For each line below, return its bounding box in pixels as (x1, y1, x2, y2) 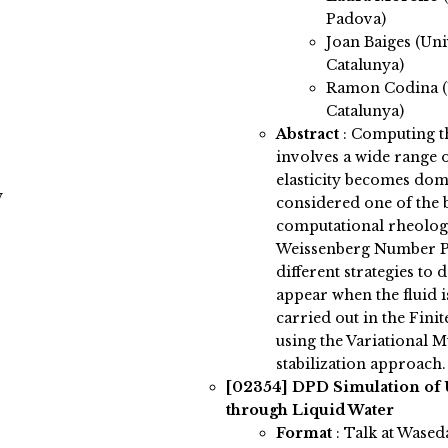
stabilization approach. (275, 355, 446, 374)
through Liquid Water (225, 401, 394, 420)
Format (275, 424, 332, 443)
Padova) (325, 10, 386, 29)
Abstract (275, 125, 339, 144)
